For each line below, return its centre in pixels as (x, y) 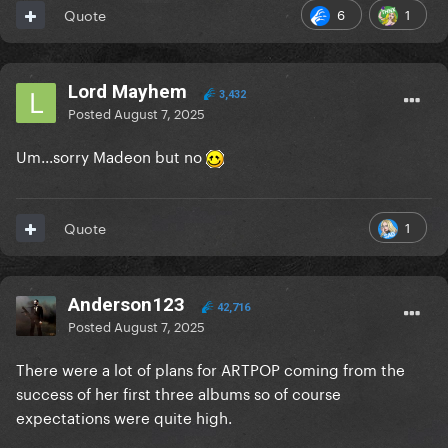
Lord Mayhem (127, 92)
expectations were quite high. (126, 416)
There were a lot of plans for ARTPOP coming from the (210, 368)
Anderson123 (126, 305)
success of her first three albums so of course (178, 392)
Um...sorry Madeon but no (111, 155)
